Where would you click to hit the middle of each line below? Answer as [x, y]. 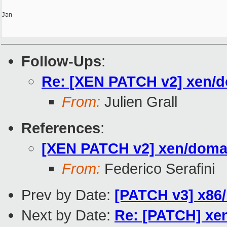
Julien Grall [139, 102]
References [61, 128]
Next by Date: [68, 215]
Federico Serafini [158, 169]
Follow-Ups [61, 61]
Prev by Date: [68, 195]
